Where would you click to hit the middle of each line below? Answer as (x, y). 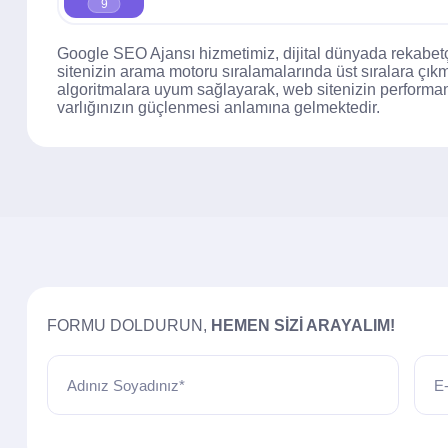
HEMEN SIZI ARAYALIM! (303, 325)
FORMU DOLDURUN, (129, 325)
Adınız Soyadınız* (126, 385)
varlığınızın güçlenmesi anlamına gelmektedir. (218, 107)
